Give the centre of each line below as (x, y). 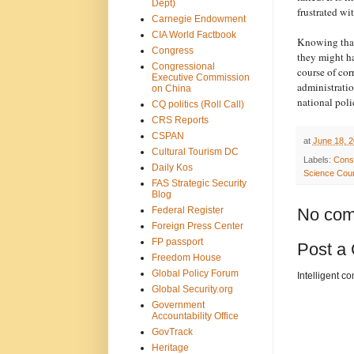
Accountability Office (195, 316)
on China (171, 88)
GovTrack (172, 331)
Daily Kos (172, 167)
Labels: (318, 160)
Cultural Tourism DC (195, 151)
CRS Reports (180, 120)
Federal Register (187, 210)
